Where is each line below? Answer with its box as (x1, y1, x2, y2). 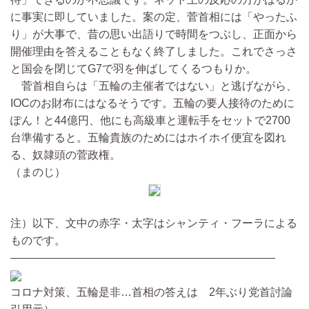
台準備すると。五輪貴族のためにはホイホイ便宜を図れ (10, 132, 286, 144)
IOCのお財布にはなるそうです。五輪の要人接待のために (10, 97, 295, 110)
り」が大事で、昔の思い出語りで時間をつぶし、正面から (10, 28, 297, 41)
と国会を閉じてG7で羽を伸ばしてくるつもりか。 (10, 63, 257, 75)
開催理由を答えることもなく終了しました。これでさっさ (10, 46, 297, 58)
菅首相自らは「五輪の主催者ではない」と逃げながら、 (10, 80, 297, 92)
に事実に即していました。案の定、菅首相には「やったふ (10, 11, 297, 23)
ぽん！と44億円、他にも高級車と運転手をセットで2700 (10, 114, 290, 127)
